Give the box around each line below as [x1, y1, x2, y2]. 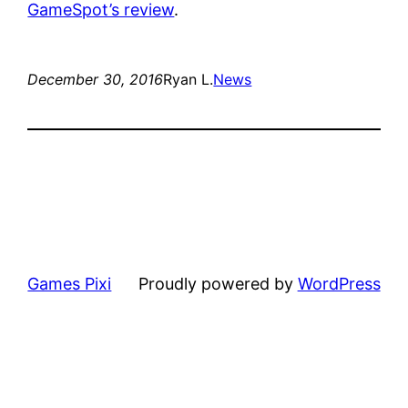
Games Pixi [27, 273, 112, 293]
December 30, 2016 [27, 69, 164, 88]
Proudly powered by [138, 273, 298, 293]
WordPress [297, 273, 381, 293]
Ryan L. [163, 69, 214, 88]
